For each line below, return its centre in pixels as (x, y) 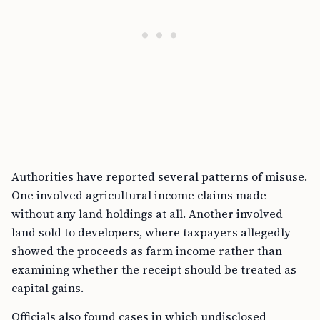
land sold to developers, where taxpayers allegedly (151, 232)
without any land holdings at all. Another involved (147, 214)
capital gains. (47, 288)
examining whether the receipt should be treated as (154, 270)
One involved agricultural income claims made (139, 195)
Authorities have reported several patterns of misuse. (159, 177)
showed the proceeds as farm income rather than (147, 251)
